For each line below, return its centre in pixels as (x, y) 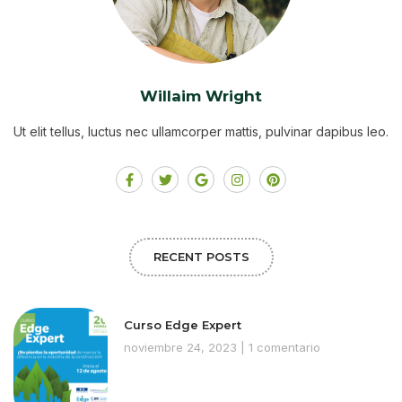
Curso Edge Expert (182, 325)
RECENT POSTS (201, 257)
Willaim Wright (201, 96)
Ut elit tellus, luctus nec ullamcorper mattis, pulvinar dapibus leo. (201, 132)
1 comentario (282, 348)
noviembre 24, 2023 (182, 348)
